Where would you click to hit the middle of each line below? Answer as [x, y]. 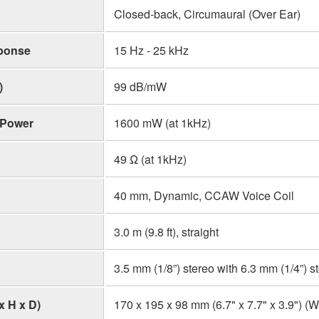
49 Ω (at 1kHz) [150, 159]
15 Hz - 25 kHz [151, 50]
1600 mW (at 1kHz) [162, 122]
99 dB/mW [140, 86]
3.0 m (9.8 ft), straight [166, 231]
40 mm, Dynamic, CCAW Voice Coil [204, 195]
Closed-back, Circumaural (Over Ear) [207, 14]
